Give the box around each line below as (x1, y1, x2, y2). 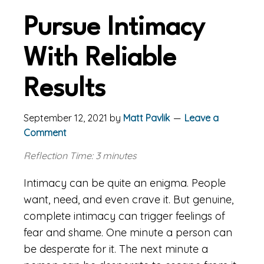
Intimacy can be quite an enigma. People (24, 176, 226, 190)
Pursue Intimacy (24, 15, 204, 41)
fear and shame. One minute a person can (24, 226, 232, 239)
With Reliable (24, 45, 176, 72)
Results (24, 76, 105, 103)
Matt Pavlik (123, 112, 170, 124)
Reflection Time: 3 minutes (24, 150, 137, 161)
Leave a (184, 112, 219, 124)
